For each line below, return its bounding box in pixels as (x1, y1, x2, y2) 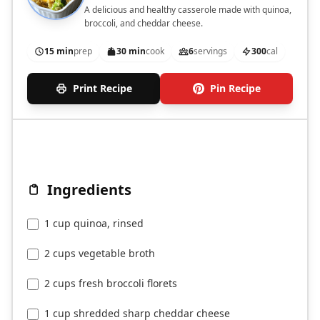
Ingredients (47, 180, 131, 200)
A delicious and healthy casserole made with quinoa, (84, 4, 291, 16)
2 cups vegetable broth (44, 246, 155, 261)
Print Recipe (72, 81, 132, 96)
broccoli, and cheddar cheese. (84, 17, 203, 30)
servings (194, 45, 227, 58)
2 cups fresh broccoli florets (44, 276, 177, 291)
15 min (44, 45, 74, 58)
